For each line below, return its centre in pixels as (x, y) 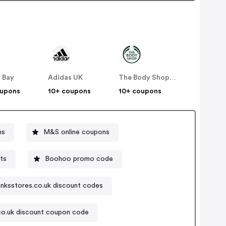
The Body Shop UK (173, 78)
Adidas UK (66, 78)
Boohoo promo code (79, 159)
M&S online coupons (77, 132)
